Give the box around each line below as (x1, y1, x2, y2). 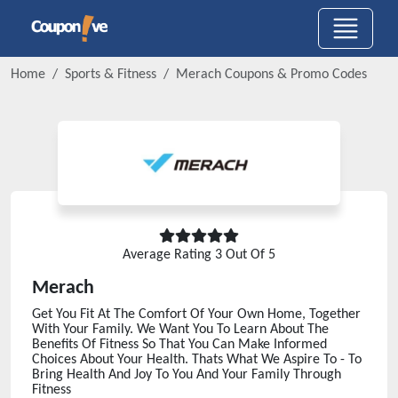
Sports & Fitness (65, 68, 156, 82)
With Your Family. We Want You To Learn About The (32, 322, 329, 337)
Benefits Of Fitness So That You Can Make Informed (32, 338, 327, 352)
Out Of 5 (222, 248, 275, 262)
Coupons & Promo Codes (221, 68, 367, 82)
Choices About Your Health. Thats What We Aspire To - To (32, 353, 362, 367)
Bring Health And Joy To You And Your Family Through (32, 368, 341, 382)
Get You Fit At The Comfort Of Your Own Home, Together (32, 307, 361, 322)
